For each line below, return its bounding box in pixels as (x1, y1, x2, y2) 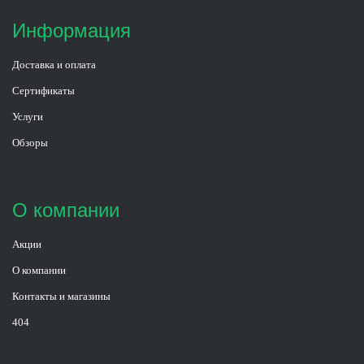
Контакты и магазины (12, 290, 110, 303)
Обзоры (12, 136, 48, 149)
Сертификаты (12, 84, 75, 97)
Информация (12, 19, 131, 42)
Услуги (12, 110, 43, 123)
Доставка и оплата (12, 58, 96, 71)
